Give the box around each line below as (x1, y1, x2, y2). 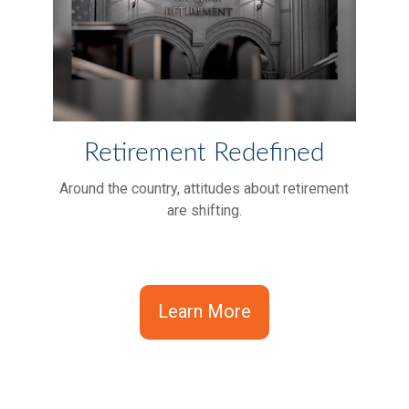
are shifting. (166, 202, 242, 220)
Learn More (157, 300, 251, 323)
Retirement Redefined (84, 140, 325, 166)
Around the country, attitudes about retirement (59, 180, 350, 198)
